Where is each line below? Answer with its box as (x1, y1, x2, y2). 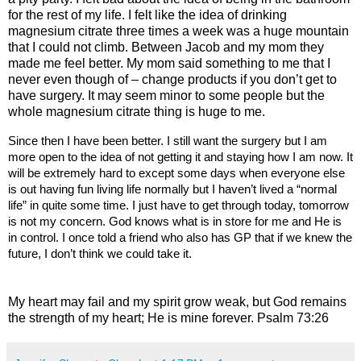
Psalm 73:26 (257, 310, 329, 325)
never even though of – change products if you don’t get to (8, 73, 337, 87)
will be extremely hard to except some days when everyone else (8, 166, 345, 180)
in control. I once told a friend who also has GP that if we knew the (8, 230, 352, 244)
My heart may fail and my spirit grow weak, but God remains (8, 294, 346, 309)
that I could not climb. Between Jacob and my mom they (8, 40, 324, 55)
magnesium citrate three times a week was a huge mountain (8, 24, 349, 39)
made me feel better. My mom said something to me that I (8, 56, 330, 71)
